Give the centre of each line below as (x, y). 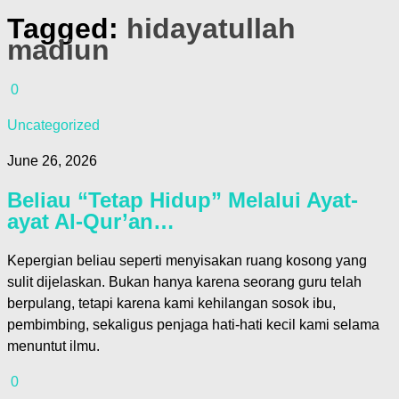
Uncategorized (53, 126)
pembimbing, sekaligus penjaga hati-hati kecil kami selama (193, 324)
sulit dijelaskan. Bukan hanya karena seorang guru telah (184, 281)
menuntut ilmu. (53, 346)
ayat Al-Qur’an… (91, 221)
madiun (58, 49)
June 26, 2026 (52, 161)
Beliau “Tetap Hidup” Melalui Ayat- (183, 199)
